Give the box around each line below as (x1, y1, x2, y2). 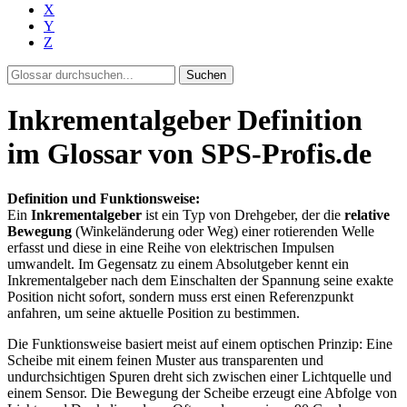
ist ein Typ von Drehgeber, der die (142, 206, 344, 223)
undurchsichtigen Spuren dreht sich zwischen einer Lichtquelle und (7, 368, 392, 384)
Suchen (186, 68, 226, 82)
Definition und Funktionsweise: (7, 190, 200, 206)
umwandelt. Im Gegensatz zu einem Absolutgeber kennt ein (7, 255, 349, 272)
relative (344, 206, 390, 223)
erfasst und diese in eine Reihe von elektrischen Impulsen (7, 239, 334, 255)
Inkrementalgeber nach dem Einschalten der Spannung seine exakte (7, 272, 393, 288)
